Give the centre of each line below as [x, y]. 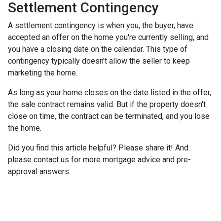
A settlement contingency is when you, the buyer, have [101, 25]
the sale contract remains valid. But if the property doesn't [107, 104]
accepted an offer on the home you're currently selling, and [108, 37]
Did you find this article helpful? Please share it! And [98, 147]
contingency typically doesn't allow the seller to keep [99, 61]
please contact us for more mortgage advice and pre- [99, 159]
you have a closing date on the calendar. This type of [98, 49]
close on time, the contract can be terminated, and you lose [109, 116]
